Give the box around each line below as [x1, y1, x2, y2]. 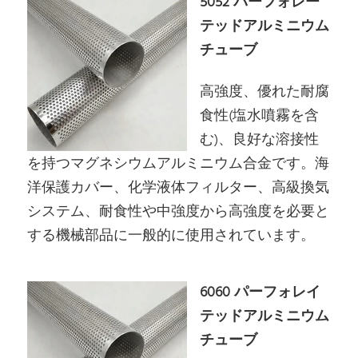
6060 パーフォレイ [200, 281, 321, 305]
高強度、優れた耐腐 [200, 80, 330, 104]
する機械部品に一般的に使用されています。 [27, 224, 316, 248]
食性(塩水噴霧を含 [200, 104, 320, 128]
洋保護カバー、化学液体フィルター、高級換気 [27, 176, 330, 200]
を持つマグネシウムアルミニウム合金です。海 [27, 152, 330, 176]
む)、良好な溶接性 [200, 128, 320, 152]
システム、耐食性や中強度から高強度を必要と [27, 200, 330, 224]
